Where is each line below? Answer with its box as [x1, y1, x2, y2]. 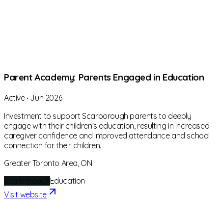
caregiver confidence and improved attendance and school [4, 130, 210, 140]
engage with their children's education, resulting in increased [4, 120, 210, 131]
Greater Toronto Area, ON [4, 158, 92, 168]
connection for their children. [4, 140, 102, 150]
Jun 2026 [30, 92, 62, 103]
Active [4, 92, 25, 103]
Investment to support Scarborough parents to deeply [4, 110, 192, 121]
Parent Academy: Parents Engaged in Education [4, 71, 204, 83]
